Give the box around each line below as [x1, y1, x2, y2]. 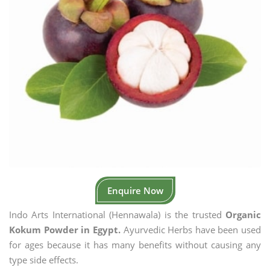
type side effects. [9, 254, 78, 266]
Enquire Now [107, 184, 163, 196]
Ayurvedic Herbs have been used [120, 224, 261, 236]
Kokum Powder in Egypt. [9, 224, 121, 236]
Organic [225, 209, 261, 221]
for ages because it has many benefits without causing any [9, 239, 261, 251]
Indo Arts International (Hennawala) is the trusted [9, 209, 225, 221]
